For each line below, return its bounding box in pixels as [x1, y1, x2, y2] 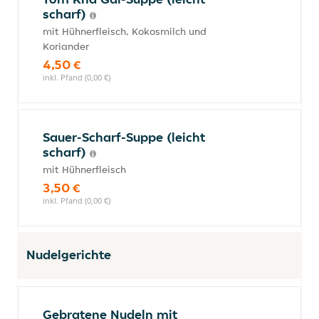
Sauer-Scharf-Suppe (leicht [43, 129, 205, 145]
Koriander [43, 40, 89, 53]
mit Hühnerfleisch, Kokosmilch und [43, 25, 206, 38]
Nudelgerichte [26, 246, 111, 263]
